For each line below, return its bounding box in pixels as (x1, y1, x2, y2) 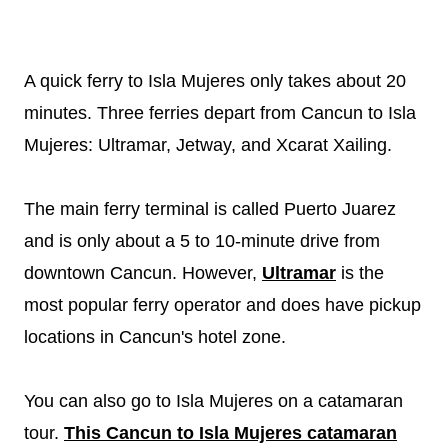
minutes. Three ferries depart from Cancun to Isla (24, 102, 416, 123)
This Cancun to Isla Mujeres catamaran (64, 422, 397, 443)
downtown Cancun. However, (24, 262, 262, 283)
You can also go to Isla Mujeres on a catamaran (24, 390, 403, 411)
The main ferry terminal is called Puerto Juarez (24, 198, 396, 219)
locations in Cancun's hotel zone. (24, 326, 286, 347)
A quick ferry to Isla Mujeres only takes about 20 (24, 70, 406, 91)
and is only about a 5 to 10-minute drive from (24, 230, 380, 251)
